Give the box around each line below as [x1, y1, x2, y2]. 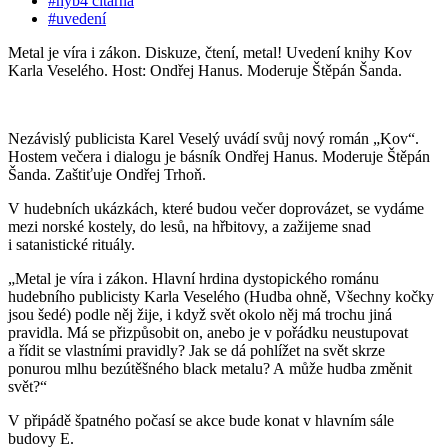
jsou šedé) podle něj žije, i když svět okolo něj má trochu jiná [8, 305, 392, 323]
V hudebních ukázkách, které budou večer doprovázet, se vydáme [8, 199, 424, 217]
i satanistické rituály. [8, 235, 135, 253]
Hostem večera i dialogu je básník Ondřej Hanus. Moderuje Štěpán [8, 147, 430, 165]
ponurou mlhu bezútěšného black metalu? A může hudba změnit [8, 359, 412, 377]
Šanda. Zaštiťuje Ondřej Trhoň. [8, 165, 206, 183]
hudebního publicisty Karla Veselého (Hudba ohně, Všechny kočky [8, 287, 434, 305]
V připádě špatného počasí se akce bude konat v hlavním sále [8, 411, 394, 429]
